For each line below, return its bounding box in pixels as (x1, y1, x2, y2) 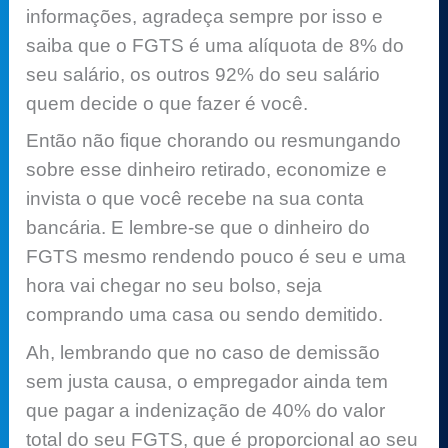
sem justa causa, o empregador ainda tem (26, 370, 389, 392)
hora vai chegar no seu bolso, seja (26, 275, 323, 297)
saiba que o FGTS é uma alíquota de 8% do (26, 34, 405, 56)
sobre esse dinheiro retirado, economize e (26, 159, 388, 181)
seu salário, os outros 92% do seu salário (26, 63, 381, 85)
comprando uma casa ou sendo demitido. (26, 304, 384, 326)
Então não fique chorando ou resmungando (26, 130, 402, 152)
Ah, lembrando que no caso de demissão (26, 341, 381, 363)
